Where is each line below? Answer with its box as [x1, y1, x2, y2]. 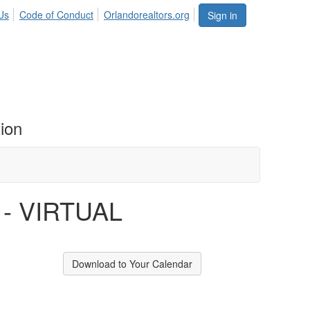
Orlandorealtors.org [104, 8, 190, 21]
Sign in [208, 8, 237, 22]
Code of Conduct [19, 8, 93, 21]
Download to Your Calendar [72, 257, 192, 271]
